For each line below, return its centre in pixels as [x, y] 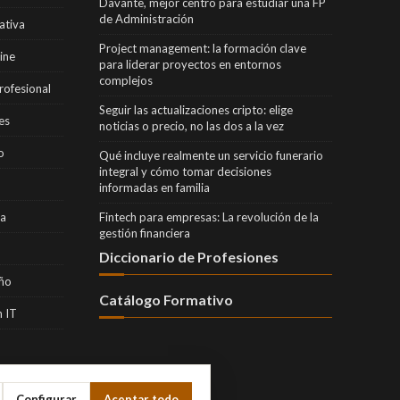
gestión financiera [144, 233]
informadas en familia [154, 187]
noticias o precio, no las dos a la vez [191, 125]
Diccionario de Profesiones [188, 256]
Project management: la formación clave [202, 48]
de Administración [146, 18]
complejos [125, 80]
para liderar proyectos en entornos [190, 64]
